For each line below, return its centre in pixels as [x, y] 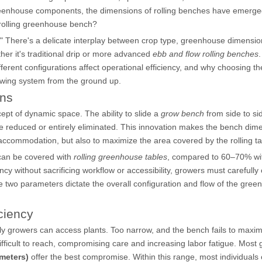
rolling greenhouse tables [120, 157]
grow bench [182, 113]
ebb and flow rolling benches [206, 54]
